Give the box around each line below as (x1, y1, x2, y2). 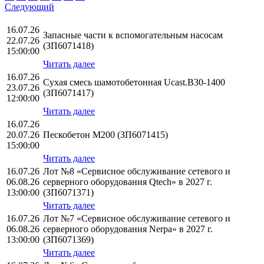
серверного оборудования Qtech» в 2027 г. (43, 177, 212, 187)
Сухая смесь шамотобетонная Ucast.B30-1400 (43, 77, 225, 88)
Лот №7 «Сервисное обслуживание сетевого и (43, 213, 230, 224)
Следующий (5, 2, 54, 12)
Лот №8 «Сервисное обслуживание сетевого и (43, 166, 230, 177)
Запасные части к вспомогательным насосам (43, 30, 223, 41)
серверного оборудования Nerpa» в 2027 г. (43, 224, 213, 235)
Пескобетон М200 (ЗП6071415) (43, 130, 168, 140)
